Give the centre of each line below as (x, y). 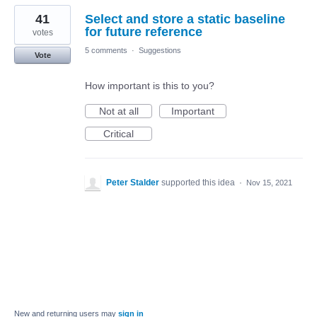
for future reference (144, 31)
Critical (119, 133)
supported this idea (199, 182)
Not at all (119, 111)
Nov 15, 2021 (269, 182)
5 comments (106, 50)
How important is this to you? (150, 85)
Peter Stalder (133, 182)
